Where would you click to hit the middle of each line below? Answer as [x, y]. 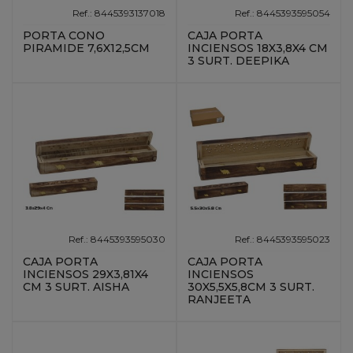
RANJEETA [219, 300]
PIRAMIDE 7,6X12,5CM [87, 48]
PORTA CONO [64, 36]
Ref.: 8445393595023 [282, 239]
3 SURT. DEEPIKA [239, 61]
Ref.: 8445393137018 [119, 13]
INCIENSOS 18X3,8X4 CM [258, 48]
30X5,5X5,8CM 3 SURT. [251, 287]
